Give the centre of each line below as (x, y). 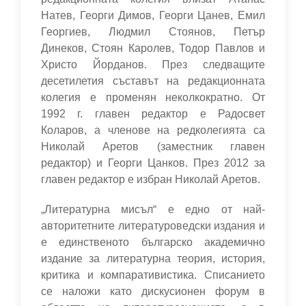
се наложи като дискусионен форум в (153, 291)
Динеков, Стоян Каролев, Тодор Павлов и (153, 48)
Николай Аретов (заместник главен (153, 146)
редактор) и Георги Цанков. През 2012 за (153, 163)
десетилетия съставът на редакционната (153, 81)
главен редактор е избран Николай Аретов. (151, 179)
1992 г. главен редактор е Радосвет (153, 113)
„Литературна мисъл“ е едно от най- (153, 209)
